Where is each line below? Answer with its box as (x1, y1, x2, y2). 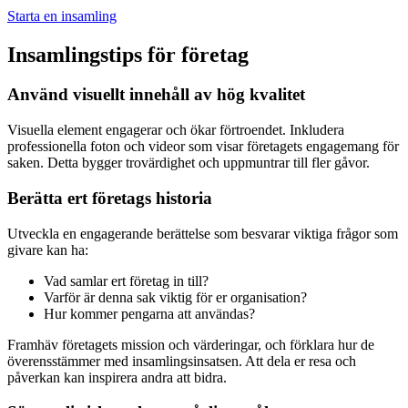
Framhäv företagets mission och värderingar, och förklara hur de (7, 336, 374, 352)
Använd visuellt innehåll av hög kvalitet (7, 85, 305, 105)
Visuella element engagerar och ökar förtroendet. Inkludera (7, 122, 344, 138)
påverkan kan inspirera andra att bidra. (7, 369, 227, 385)
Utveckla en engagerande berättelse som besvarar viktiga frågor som (7, 225, 398, 241)
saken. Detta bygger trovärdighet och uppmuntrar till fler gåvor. (7, 155, 370, 171)
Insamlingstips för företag (7, 42, 249, 66)
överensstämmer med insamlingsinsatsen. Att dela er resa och (7, 352, 356, 369)
